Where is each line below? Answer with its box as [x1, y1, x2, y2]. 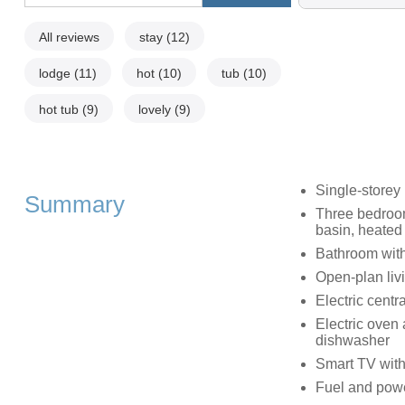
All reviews [38, 29, 99, 44]
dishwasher [315, 332, 390, 348]
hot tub [38, 101, 82, 117]
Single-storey [315, 182, 400, 198]
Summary [24, 191, 125, 217]
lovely [137, 101, 174, 117]
